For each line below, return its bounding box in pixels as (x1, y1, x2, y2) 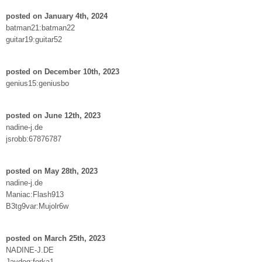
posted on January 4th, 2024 (6, 11, 108, 20)
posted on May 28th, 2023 (6, 166, 98, 175)
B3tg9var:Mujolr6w (6, 201, 68, 211)
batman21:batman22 (6, 23, 75, 32)
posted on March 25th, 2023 (6, 233, 105, 243)
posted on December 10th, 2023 (6, 67, 119, 76)
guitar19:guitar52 (6, 35, 62, 44)
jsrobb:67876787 (6, 134, 61, 143)
